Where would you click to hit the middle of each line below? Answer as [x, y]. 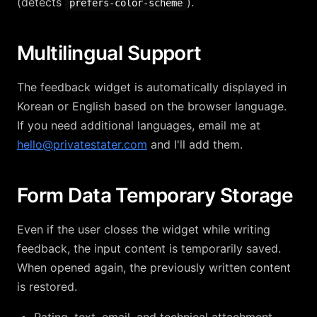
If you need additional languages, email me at [139, 125]
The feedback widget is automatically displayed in [152, 87]
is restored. [47, 287]
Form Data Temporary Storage [155, 195]
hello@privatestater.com [82, 144]
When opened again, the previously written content [154, 267]
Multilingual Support [109, 53]
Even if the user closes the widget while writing [144, 229]
